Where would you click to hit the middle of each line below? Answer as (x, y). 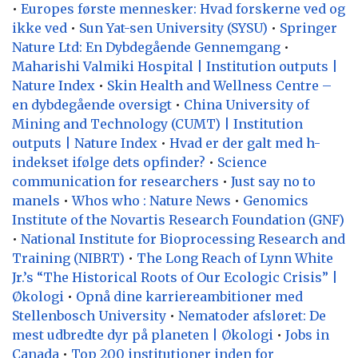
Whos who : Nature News (151, 200)
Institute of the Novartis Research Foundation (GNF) (178, 219)
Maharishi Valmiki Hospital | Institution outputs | (175, 66)
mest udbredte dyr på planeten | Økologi (143, 334)
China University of (247, 104)
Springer (308, 28)
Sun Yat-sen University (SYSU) (173, 28)
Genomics (276, 200)
